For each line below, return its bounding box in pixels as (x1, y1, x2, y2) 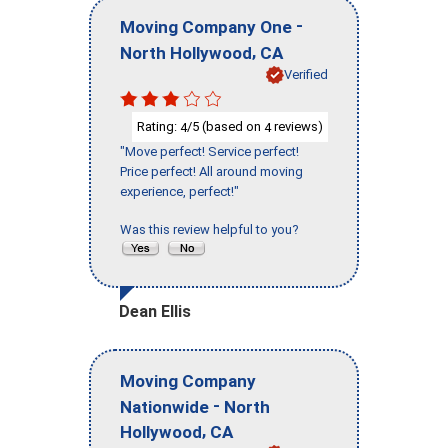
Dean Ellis (119, 302, 191, 322)
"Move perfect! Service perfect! (120, 144, 299, 160)
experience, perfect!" (120, 184, 239, 200)
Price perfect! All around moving (120, 164, 303, 180)
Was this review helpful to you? (120, 222, 305, 238)
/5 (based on (187, 118, 264, 134)
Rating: (137, 118, 180, 134)
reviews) (271, 118, 323, 134)
